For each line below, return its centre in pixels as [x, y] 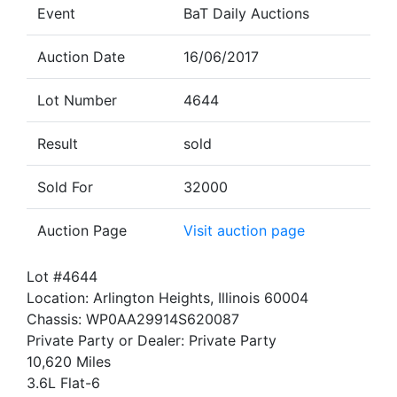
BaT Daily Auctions [246, 13]
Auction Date [81, 57]
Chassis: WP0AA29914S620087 [133, 319]
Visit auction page [244, 230]
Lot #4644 [62, 276]
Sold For [65, 187]
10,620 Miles [69, 362]
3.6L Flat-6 [63, 383]
